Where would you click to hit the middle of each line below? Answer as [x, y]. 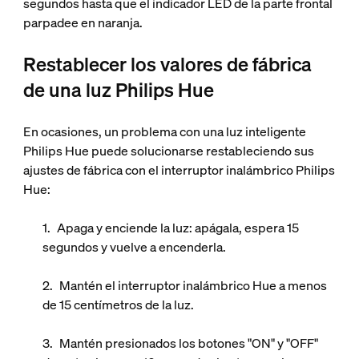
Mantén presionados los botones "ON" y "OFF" [188, 343]
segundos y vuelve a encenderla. [134, 247]
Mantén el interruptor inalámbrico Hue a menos [193, 285]
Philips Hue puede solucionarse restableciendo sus [168, 151]
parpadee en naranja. [84, 22]
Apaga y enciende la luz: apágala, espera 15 [177, 228]
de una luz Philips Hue [118, 90]
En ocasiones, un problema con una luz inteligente [164, 131]
